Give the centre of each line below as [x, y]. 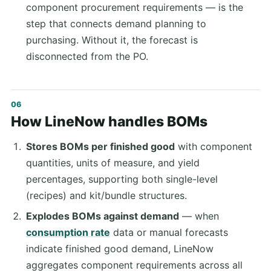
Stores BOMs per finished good [100, 147]
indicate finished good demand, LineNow [119, 248]
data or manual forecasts [169, 232]
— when [199, 216]
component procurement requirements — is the [134, 8]
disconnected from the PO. [87, 57]
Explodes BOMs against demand [102, 216]
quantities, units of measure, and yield [113, 163]
